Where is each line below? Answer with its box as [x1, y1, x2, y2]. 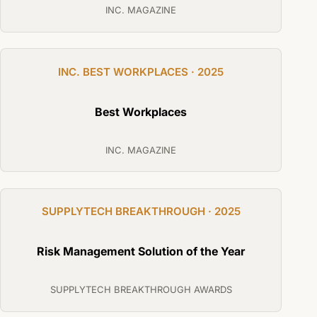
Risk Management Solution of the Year [37, 244, 245, 259]
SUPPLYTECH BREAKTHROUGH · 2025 [41, 204, 241, 219]
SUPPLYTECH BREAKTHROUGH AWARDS [50, 284, 232, 296]
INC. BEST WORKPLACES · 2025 [58, 64, 224, 79]
